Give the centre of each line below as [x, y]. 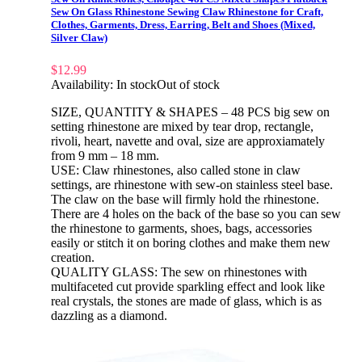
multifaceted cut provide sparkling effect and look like [188, 286]
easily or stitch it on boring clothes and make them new [191, 242]
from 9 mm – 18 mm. [105, 155]
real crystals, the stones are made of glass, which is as [186, 301]
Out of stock [188, 84]
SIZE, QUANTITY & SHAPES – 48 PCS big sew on [190, 112]
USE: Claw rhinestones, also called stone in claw [176, 170]
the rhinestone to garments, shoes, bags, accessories [181, 228]
